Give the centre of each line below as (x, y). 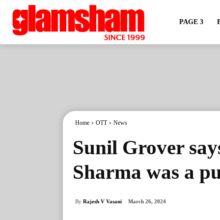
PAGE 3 (191, 22)
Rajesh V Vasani (102, 201)
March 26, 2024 (147, 202)
